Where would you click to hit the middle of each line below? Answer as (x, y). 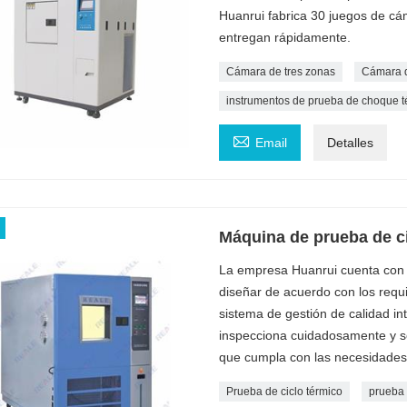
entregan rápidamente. (284, 37)
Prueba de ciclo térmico (284, 391)
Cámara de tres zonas (280, 71)
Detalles (350, 142)
